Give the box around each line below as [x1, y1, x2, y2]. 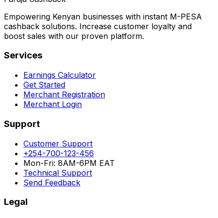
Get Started [23, 80, 65, 90]
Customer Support [23, 138, 92, 148]
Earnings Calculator [23, 70, 96, 80]
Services [4, 50, 42, 61]
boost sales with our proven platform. [4, 31, 144, 41]
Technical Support [23, 167, 92, 178]
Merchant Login [23, 99, 82, 109]
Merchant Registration [23, 90, 105, 100]
